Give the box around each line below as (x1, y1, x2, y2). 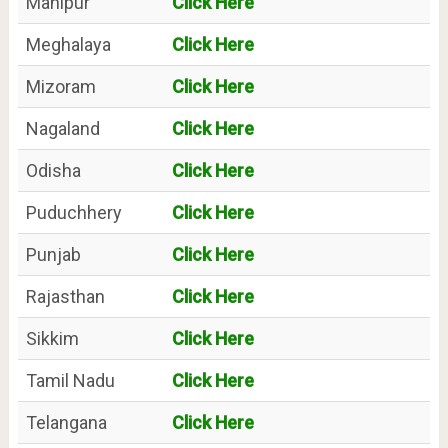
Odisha (25, 159, 81, 181)
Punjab (25, 243, 81, 265)
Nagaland (25, 117, 100, 139)
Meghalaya (25, 33, 111, 55)
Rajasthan (25, 285, 105, 307)
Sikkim (25, 327, 79, 349)
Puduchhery (25, 201, 122, 223)
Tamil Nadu (25, 369, 115, 391)
